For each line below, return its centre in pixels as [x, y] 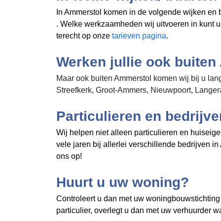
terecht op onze [84, 36]
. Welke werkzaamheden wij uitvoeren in [128, 24]
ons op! [69, 156]
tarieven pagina [139, 36]
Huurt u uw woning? [123, 182]
